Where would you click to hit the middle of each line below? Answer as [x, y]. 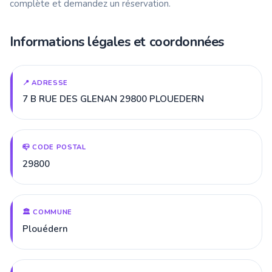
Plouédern [45, 229]
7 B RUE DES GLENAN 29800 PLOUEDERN [113, 99]
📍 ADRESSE [46, 83]
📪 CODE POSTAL [54, 148]
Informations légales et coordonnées [117, 42]
